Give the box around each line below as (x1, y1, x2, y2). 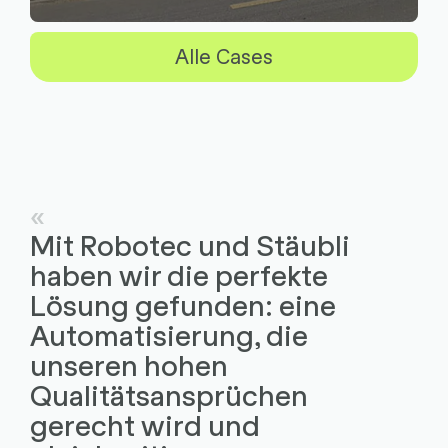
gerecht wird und (29, 405, 260, 442)
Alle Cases (175, 42, 273, 69)
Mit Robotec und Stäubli (29, 225, 350, 262)
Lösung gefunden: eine (29, 285, 336, 322)
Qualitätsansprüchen (29, 375, 308, 412)
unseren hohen (29, 345, 228, 382)
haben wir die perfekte (29, 255, 328, 292)
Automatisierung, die (29, 315, 308, 352)
